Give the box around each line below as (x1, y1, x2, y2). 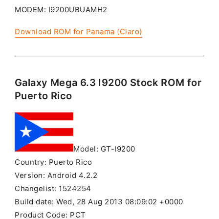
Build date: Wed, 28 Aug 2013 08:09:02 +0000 (15, 197, 183, 207)
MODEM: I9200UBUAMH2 (15, 5, 108, 15)
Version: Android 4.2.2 (15, 171, 97, 180)
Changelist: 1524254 (15, 184, 91, 194)
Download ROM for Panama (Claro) (15, 27, 142, 37)
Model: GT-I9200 (73, 145, 135, 154)
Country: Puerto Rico (15, 158, 92, 167)
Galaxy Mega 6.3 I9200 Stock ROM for (15, 77, 201, 89)
